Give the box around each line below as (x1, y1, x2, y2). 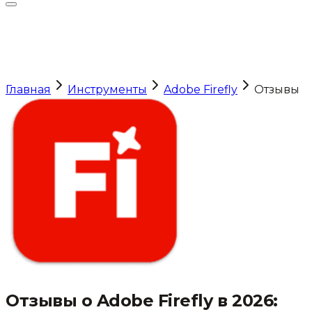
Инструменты (68, 83, 147, 96)
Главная (6, 83, 51, 96)
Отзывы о (6, 290, 97, 311)
